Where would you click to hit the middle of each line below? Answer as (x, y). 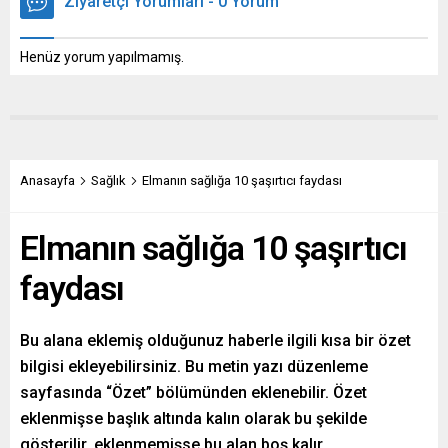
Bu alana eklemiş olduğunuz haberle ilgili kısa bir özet (215, 341)
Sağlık (108, 181)
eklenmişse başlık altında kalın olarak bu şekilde (193, 419)
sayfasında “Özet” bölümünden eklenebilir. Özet (193, 393)
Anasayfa (47, 181)
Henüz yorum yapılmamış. (102, 57)
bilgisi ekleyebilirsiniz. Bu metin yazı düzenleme (194, 367)
